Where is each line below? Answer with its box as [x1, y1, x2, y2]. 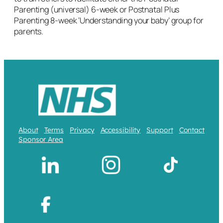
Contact [179, 125, 205, 134]
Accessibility [100, 125, 141, 134]
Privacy [70, 125, 95, 134]
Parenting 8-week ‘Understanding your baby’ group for [14, 14, 204, 26]
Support [146, 125, 173, 134]
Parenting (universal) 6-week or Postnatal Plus [14, 3, 180, 15]
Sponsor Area [18, 134, 63, 144]
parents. [14, 25, 45, 37]
